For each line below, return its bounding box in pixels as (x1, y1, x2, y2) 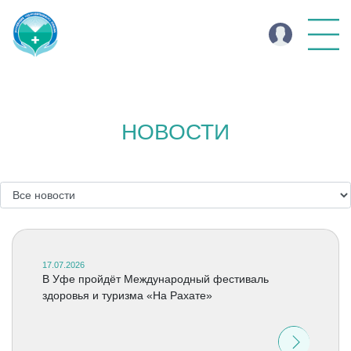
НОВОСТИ (121, 120, 230, 144)
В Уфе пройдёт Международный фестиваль (42, 273, 269, 285)
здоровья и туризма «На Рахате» (42, 289, 212, 302)
